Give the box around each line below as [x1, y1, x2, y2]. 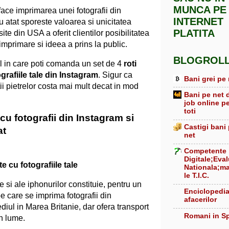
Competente [184, 147, 226, 155]
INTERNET [173, 16, 223, 28]
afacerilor [184, 195, 217, 204]
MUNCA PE [173, 4, 226, 16]
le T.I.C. [184, 171, 209, 180]
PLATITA [173, 28, 215, 39]
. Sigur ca [98, 70, 132, 79]
